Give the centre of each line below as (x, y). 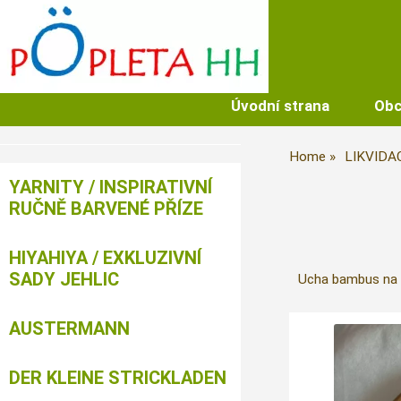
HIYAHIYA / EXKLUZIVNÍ (105, 258)
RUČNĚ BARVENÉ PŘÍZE (106, 209)
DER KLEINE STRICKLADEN (118, 378)
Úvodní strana (280, 106)
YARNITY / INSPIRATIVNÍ (111, 187)
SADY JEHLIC (64, 279)
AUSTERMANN (69, 328)
